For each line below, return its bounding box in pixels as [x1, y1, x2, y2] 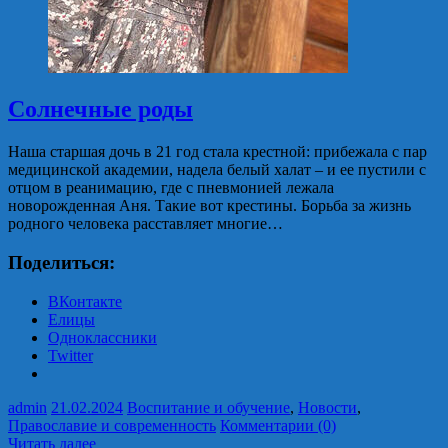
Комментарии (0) [220, 416, 336, 434]
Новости [298, 398, 357, 416]
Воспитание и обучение [127, 398, 290, 416]
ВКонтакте [48, 292, 122, 310]
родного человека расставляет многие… [8, 215, 283, 233]
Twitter [48, 346, 93, 364]
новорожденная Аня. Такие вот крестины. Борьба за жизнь [8, 197, 411, 215]
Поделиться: [8, 252, 115, 274]
